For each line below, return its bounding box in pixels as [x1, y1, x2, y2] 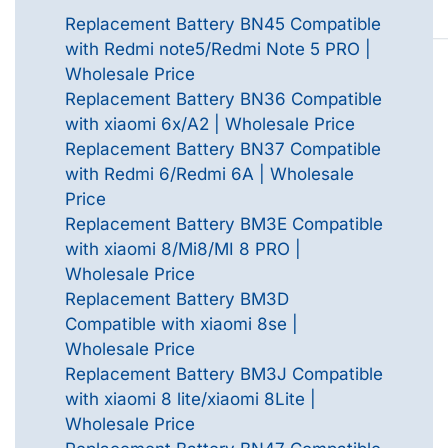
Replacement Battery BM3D [65, 289, 289, 310]
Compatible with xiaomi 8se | [65, 314, 298, 335]
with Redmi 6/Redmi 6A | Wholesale [65, 164, 354, 185]
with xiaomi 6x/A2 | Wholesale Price [65, 114, 355, 135]
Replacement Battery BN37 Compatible [65, 139, 381, 160]
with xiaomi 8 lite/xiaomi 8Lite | [65, 389, 316, 410]
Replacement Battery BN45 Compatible [65, 14, 381, 35]
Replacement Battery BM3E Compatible [65, 214, 383, 235]
